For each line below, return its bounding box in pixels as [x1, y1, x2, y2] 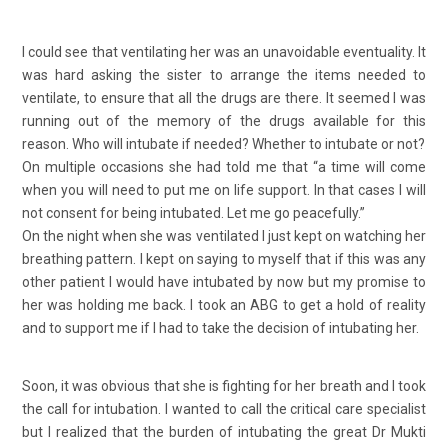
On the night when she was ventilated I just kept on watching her [22, 227, 426, 244]
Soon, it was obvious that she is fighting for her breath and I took [22, 377, 426, 394]
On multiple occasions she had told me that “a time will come [22, 158, 426, 175]
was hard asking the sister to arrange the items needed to [22, 66, 426, 83]
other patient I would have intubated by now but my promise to [22, 273, 426, 290]
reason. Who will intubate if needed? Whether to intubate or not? [22, 135, 425, 152]
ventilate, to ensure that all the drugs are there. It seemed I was [22, 89, 426, 106]
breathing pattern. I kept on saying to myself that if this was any [22, 250, 426, 267]
